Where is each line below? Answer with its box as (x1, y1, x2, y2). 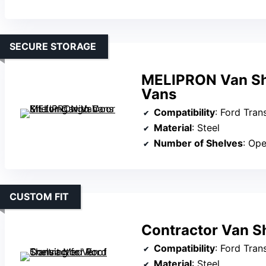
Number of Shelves (154, 137, 243, 149)
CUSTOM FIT (9, 190, 69, 202)
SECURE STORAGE (9, 40, 96, 52)
